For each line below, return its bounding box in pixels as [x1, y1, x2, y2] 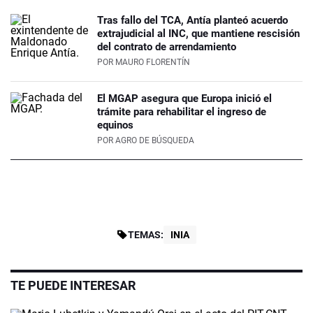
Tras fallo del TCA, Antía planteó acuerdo [97, 14, 288, 27]
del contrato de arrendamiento [97, 41, 236, 54]
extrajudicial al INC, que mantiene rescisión [97, 27, 300, 41]
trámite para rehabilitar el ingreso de [97, 105, 266, 119]
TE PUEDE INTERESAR [10, 278, 136, 293]
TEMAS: [128, 229, 163, 241]
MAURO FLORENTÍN [115, 57, 190, 68]
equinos [97, 119, 133, 132]
